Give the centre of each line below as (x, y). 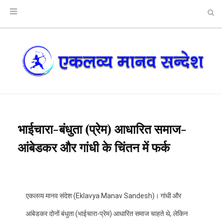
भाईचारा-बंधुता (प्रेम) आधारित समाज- (102, 128)
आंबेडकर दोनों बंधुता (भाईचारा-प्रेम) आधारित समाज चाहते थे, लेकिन (107, 213)
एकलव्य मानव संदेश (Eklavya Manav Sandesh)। (93, 195)
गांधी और (171, 195)
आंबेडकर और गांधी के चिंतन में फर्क (94, 147)
